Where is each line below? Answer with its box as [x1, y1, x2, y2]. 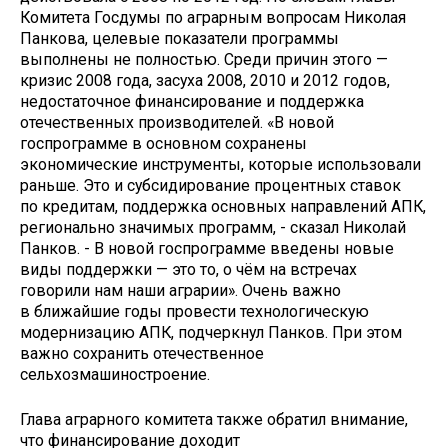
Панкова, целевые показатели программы [20, 29, 339, 49]
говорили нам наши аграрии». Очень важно [20, 281, 341, 301]
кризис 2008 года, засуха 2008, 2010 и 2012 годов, [20, 71, 390, 91]
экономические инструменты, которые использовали [20, 155, 421, 175]
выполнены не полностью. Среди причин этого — [20, 50, 388, 70]
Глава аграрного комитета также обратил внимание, [20, 410, 408, 430]
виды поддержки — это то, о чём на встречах [20, 260, 357, 280]
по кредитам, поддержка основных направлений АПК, [20, 197, 426, 217]
